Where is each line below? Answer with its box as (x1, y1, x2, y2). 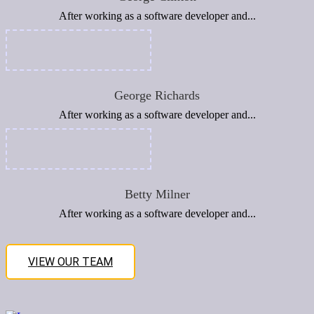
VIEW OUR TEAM (28, 255, 113, 268)
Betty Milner (124, 187, 190, 201)
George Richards (114, 88, 200, 102)
